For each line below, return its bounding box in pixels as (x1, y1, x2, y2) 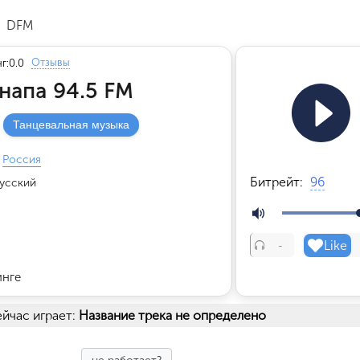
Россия (2, 153, 41, 166)
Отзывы (31, 56, 70, 68)
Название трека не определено (79, 308, 266, 323)
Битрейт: (250, 174, 306, 190)
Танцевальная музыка (13, 118, 129, 131)
